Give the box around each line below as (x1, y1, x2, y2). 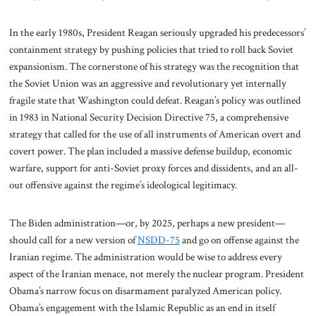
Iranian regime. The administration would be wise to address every (8, 249, 282, 264)
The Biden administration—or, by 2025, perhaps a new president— (8, 215, 285, 230)
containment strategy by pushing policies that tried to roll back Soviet (8, 42, 293, 57)
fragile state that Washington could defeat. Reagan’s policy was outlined (8, 93, 300, 108)
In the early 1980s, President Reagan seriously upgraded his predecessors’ (8, 25, 305, 40)
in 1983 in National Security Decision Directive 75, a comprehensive (8, 110, 288, 125)
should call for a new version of (8, 232, 138, 247)
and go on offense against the (179, 232, 299, 247)
